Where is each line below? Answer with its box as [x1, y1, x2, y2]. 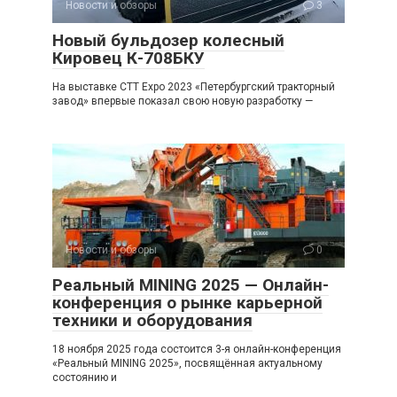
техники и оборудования [52, 310, 253, 331]
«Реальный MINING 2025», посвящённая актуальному [52, 357, 323, 370]
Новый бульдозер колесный [52, 30, 284, 51]
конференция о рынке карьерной [52, 292, 323, 314]
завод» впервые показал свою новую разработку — [52, 95, 313, 108]
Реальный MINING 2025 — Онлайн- [52, 275, 329, 296]
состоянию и [52, 371, 117, 385]
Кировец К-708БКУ [52, 48, 205, 69]
